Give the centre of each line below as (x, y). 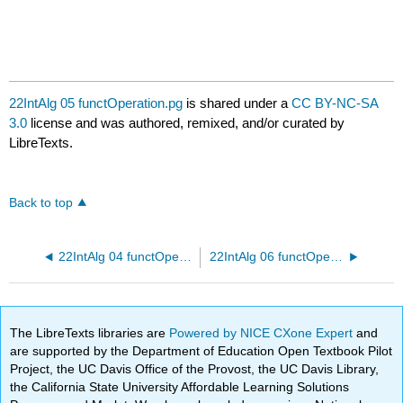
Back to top (41, 203)
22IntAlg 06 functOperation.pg (336, 257)
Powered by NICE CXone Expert (263, 332)
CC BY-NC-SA (335, 103)
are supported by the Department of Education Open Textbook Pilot (201, 350)
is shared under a (237, 103)
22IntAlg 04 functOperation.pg (185, 257)
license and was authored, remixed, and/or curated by (186, 123)
